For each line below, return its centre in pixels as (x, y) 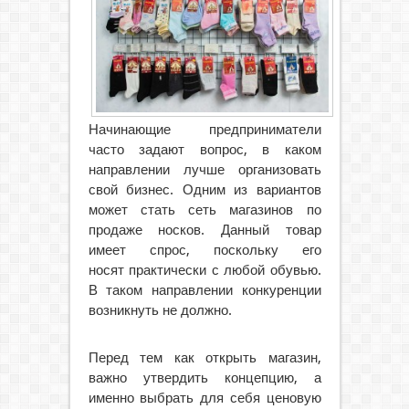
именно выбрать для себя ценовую (204, 398)
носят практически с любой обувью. (204, 270)
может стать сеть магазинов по (204, 210)
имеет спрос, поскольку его (204, 250)
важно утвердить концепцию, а (204, 378)
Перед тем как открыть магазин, (204, 357)
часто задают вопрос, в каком (204, 149)
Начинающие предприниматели (204, 129)
